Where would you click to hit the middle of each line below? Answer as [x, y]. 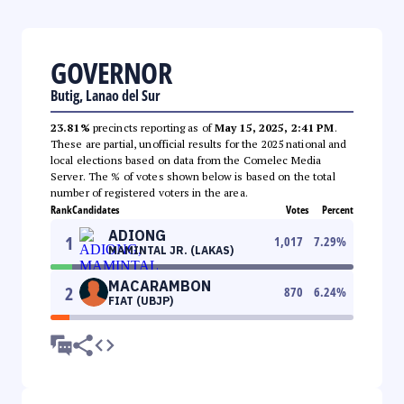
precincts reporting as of [152, 127]
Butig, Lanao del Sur [106, 95]
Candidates [96, 209]
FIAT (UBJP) [141, 300]
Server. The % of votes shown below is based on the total [193, 176]
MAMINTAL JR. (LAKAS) [171, 250]
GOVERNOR [111, 72]
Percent [338, 209]
